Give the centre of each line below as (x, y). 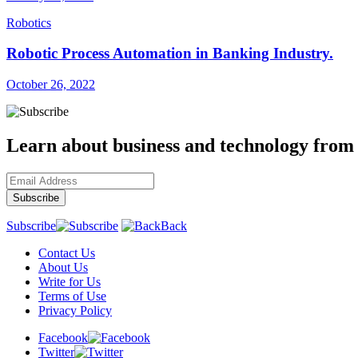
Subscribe (31, 225)
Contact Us (67, 253)
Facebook (63, 337)
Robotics (29, 22)
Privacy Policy (75, 310)
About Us (63, 267)
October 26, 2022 (51, 84)
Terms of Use (72, 296)
